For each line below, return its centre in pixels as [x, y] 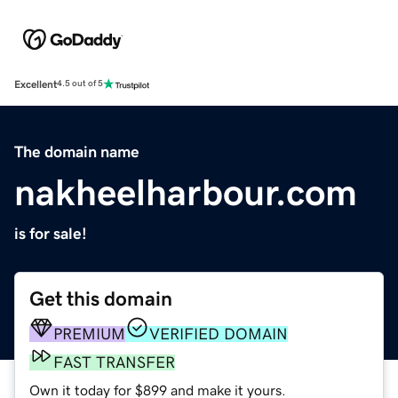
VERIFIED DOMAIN [219, 334]
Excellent [36, 84]
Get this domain [101, 298]
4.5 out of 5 [80, 84]
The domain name [77, 151]
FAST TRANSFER [114, 362]
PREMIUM [89, 334]
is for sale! [51, 233]
